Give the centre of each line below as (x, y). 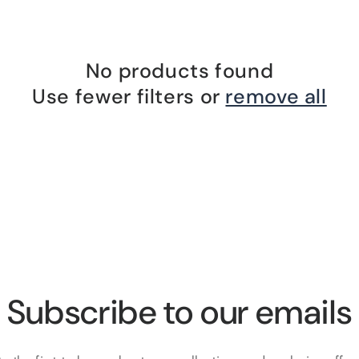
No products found (179, 71)
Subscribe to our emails (179, 312)
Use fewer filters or (129, 97)
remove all (276, 97)
